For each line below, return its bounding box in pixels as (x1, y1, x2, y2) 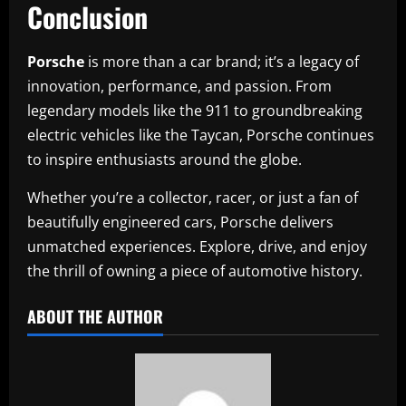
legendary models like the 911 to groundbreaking (27, 100, 362, 121)
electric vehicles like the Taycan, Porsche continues (27, 124, 374, 145)
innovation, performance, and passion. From (27, 75, 332, 96)
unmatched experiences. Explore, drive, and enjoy (27, 236, 367, 256)
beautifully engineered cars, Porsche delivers (27, 211, 333, 232)
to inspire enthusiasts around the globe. (27, 149, 302, 169)
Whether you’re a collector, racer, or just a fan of (27, 187, 358, 208)
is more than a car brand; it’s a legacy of (84, 51, 359, 72)
